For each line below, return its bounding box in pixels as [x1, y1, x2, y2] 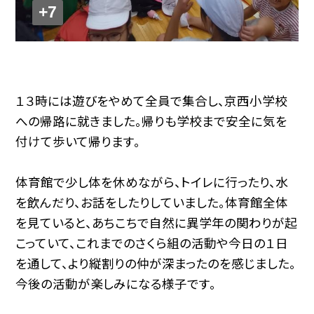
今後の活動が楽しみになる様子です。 [15, 275, 217, 293]
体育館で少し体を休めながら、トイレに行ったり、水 [15, 173, 289, 191]
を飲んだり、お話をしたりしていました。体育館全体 [15, 193, 289, 212]
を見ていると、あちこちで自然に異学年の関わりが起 [15, 214, 298, 232]
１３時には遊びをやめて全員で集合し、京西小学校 [15, 92, 288, 110]
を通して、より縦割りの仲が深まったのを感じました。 [15, 254, 296, 273]
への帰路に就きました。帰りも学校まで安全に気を [15, 112, 288, 130]
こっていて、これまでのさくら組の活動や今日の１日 [15, 234, 289, 252]
